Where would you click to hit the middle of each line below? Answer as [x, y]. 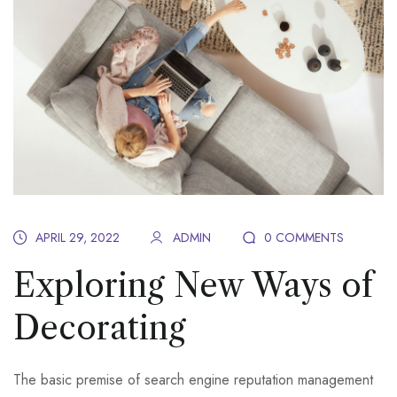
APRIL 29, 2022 [78, 238]
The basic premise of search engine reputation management [193, 380]
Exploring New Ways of [193, 286]
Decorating [100, 328]
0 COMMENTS [304, 238]
